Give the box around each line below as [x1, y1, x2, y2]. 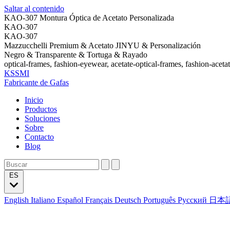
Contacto [25, 132, 54, 141]
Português [143, 196, 178, 204]
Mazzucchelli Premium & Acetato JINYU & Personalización [4, 41, 201, 50]
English [4, 196, 31, 204]
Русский [178, 196, 209, 204]
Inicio [25, 95, 43, 104]
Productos [25, 105, 57, 113]
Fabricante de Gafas [4, 78, 69, 87]
